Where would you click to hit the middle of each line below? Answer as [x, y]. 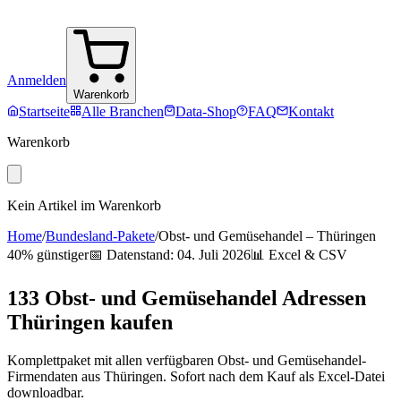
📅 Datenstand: [133, 255]
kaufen [139, 322]
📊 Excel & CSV [299, 255]
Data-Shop [206, 111]
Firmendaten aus [55, 376]
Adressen [322, 298]
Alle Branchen [123, 111]
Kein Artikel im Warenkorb [84, 205]
